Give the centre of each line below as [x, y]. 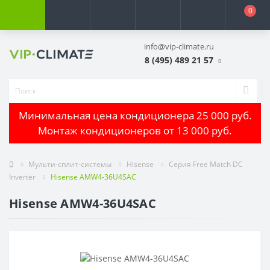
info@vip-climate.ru [179, 46]
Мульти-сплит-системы [70, 164]
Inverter [22, 177]
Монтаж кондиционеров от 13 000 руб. [135, 131]
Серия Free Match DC [206, 164]
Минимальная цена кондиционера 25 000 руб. [135, 116]
